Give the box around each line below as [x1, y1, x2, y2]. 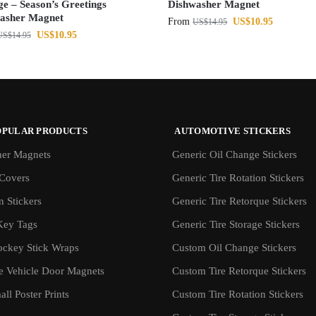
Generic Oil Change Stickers [172, 148, 297, 160]
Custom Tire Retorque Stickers [172, 265, 306, 276]
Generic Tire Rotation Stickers [172, 171, 304, 183]
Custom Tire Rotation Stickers [172, 288, 303, 300]
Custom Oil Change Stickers [172, 241, 296, 253]
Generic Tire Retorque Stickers [172, 195, 307, 207]
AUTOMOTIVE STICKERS [172, 126, 291, 137]
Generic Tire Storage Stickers [172, 218, 300, 230]
